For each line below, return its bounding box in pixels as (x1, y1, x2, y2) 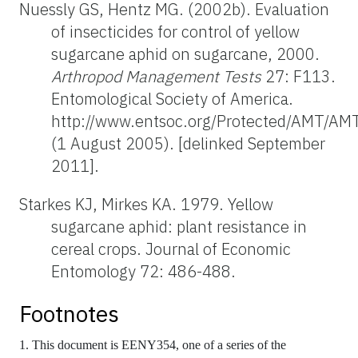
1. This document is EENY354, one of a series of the (19, 338, 286, 352)
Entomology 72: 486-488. (51, 261, 236, 283)
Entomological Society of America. (51, 88, 293, 110)
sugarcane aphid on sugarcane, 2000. (51, 43, 320, 66)
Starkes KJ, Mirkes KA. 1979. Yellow (19, 193, 273, 216)
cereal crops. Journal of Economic (51, 238, 291, 261)
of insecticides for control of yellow (51, 21, 300, 43)
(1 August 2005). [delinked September (51, 133, 325, 155)
